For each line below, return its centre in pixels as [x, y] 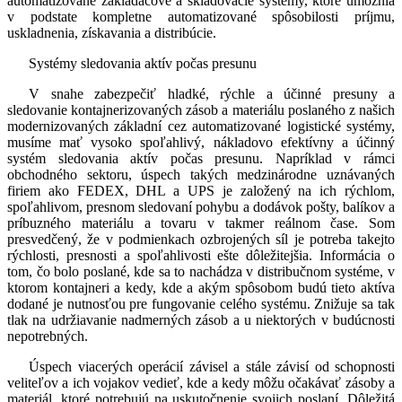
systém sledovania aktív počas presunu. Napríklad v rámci [201, 159]
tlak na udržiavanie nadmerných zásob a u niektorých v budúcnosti [201, 320]
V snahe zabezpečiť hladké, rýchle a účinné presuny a [212, 94]
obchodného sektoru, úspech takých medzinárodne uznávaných [201, 175]
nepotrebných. [48, 336]
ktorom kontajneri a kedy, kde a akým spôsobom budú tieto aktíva [201, 288]
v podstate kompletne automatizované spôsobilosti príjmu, [201, 17]
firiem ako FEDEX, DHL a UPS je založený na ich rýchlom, [201, 191]
